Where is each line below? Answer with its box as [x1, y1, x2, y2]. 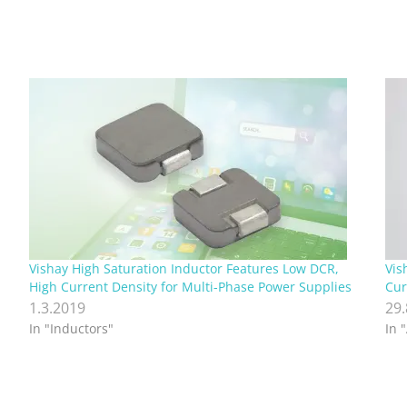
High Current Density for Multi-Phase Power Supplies [28, 278, 352, 295]
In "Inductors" [28, 320, 114, 337]
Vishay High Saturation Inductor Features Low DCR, [28, 260, 339, 277]
